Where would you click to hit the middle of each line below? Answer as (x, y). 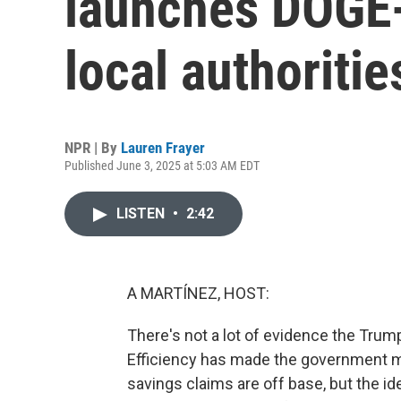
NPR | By (93, 148)
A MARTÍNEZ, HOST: (198, 293)
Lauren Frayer (163, 148)
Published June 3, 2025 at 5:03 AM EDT (162, 166)
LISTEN (142, 213)
